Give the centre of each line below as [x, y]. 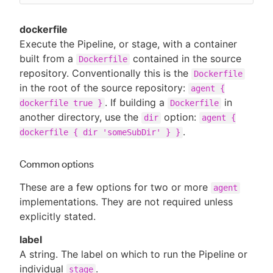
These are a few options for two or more [115, 187]
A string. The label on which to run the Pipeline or [133, 254]
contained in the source [186, 59]
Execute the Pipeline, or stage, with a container [128, 44]
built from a [48, 59]
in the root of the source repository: [104, 88]
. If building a [136, 103]
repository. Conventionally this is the [105, 73]
